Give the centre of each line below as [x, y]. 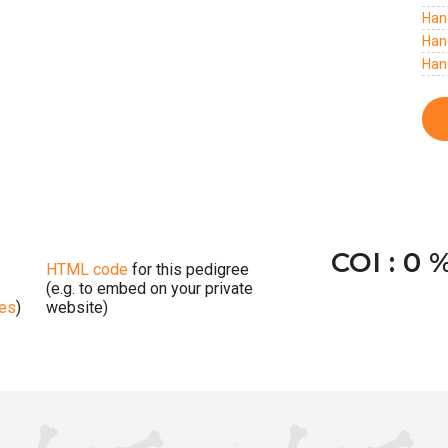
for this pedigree [188, 269]
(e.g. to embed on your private [149, 288]
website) [77, 307]
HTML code [87, 269]
